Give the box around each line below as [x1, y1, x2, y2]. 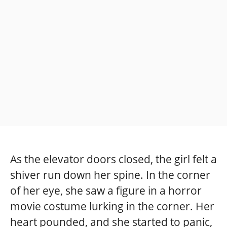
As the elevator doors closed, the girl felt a [10, 152, 217, 166]
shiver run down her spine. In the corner [10, 167, 210, 182]
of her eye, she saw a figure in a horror [10, 183, 202, 198]
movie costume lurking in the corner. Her [10, 199, 214, 213]
